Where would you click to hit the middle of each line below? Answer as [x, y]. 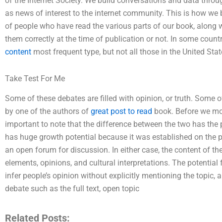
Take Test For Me [35, 78]
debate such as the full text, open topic [72, 189]
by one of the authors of [48, 111]
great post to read [121, 111]
